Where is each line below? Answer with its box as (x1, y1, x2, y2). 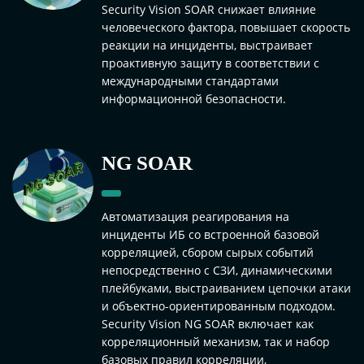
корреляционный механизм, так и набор (102, 333, 330, 349)
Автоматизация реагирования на (102, 208, 289, 224)
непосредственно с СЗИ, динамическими (102, 262, 332, 278)
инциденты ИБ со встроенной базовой (102, 226, 319, 242)
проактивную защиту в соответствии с (102, 54, 319, 71)
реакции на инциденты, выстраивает (102, 37, 313, 53)
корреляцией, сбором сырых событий (102, 244, 314, 260)
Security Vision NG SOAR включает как (102, 315, 314, 331)
